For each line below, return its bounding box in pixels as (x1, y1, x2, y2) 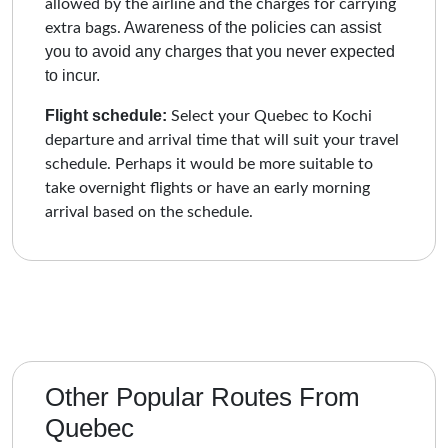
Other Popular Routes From (45, 381, 360, 412)
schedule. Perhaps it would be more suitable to (45, 155, 373, 172)
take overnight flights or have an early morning (45, 179, 370, 196)
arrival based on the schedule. (45, 203, 253, 220)
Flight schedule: (45, 106, 167, 124)
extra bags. (45, 19, 121, 36)
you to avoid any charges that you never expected (45, 42, 395, 60)
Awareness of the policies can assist (121, 18, 381, 36)
